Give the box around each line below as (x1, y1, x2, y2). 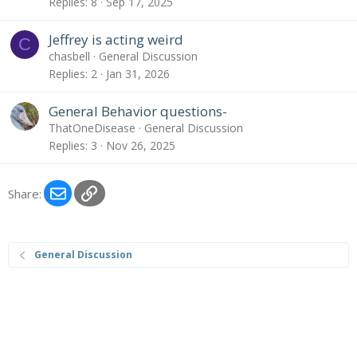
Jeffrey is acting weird (49, 30, 183, 49)
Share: (8, 185, 41, 202)
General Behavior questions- (49, 102, 227, 121)
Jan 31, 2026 (106, 65, 170, 81)
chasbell (49, 49, 90, 65)
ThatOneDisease (49, 120, 135, 136)
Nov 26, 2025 (106, 137, 175, 153)
